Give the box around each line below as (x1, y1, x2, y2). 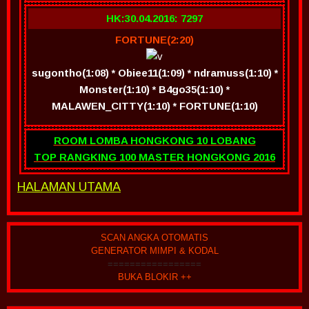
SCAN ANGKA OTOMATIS (101, 232, 208, 243)
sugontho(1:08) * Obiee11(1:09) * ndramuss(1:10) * (31, 67, 278, 79)
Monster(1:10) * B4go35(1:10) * (79, 83, 230, 95)
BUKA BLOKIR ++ (117, 272, 192, 282)
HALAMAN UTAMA (17, 180, 121, 194)
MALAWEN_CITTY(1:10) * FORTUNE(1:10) (51, 100, 258, 112)
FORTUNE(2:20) (115, 34, 194, 46)
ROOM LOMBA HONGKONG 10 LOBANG (53, 134, 256, 146)
